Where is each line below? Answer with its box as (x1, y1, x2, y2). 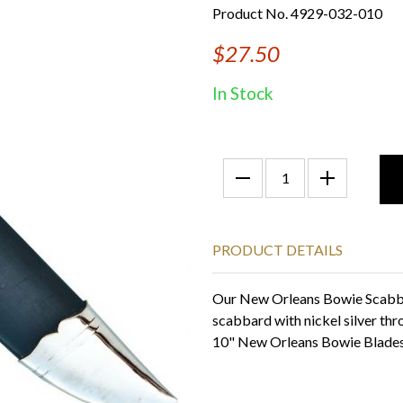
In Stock (212, 83, 273, 103)
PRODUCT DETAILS (212, 241, 343, 258)
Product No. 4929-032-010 (212, 4, 382, 22)
